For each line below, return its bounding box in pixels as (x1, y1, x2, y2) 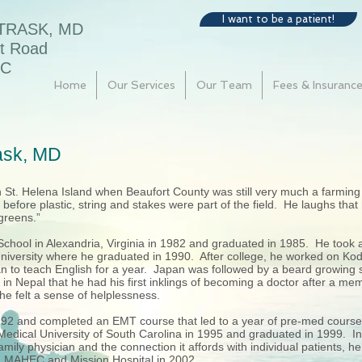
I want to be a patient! (222, 13, 335, 25)
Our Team (196, 78, 252, 91)
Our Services (107, 78, 175, 91)
